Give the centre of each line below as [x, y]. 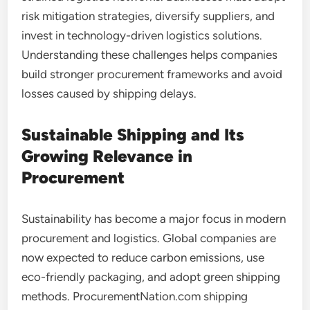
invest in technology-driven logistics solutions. [142, 35]
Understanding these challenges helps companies [150, 55]
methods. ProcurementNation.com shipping [135, 296]
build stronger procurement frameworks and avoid [152, 74]
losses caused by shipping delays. [109, 93]
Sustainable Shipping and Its [133, 135]
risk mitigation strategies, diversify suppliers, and [148, 16]
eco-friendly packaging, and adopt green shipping [151, 277]
